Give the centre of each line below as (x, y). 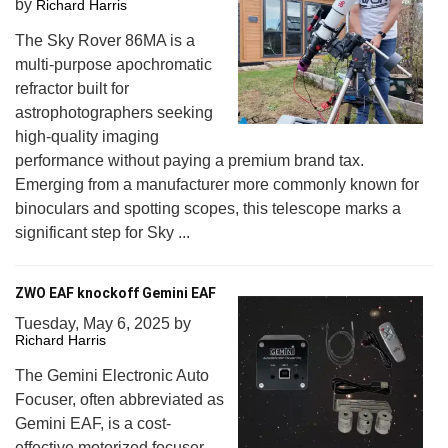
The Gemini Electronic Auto (112, 375)
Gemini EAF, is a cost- (93, 423)
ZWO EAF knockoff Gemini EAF (115, 293)
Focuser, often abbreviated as (119, 399)
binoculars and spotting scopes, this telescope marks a (208, 208)
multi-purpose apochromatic (113, 64)
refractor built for (72, 88)
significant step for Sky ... (102, 232)
